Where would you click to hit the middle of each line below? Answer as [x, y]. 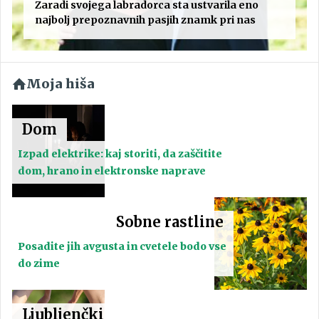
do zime [39, 264]
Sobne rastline [169, 222]
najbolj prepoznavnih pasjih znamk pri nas [145, 20]
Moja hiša [61, 84]
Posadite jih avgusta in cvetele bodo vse [122, 247]
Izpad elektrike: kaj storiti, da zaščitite [120, 154]
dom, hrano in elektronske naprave [112, 171]
